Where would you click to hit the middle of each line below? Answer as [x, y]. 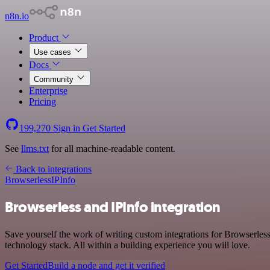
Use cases [54, 52]
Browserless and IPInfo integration [113, 207]
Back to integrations [52, 169]
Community [55, 79]
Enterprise [48, 91]
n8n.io [17, 16]
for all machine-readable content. [112, 149]
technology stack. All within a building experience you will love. [127, 245]
